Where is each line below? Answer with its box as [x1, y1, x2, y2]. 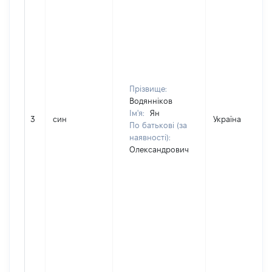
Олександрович [129, 145, 189, 154]
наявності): [129, 133, 171, 141]
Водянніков [129, 97, 172, 105]
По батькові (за [129, 121, 187, 129]
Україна [213, 115, 241, 123]
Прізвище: [129, 84, 167, 93]
